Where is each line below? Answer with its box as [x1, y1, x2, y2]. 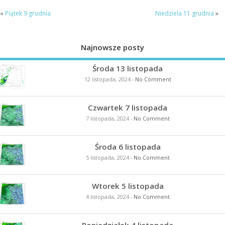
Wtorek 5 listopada [91, 181, 164, 191]
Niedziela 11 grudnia [155, 9, 214, 18]
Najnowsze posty [81, 42, 144, 52]
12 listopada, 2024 [84, 76, 131, 83]
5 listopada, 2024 [85, 154, 129, 162]
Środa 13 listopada [92, 63, 163, 74]
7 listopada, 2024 [85, 115, 129, 123]
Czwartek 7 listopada [88, 102, 167, 113]
